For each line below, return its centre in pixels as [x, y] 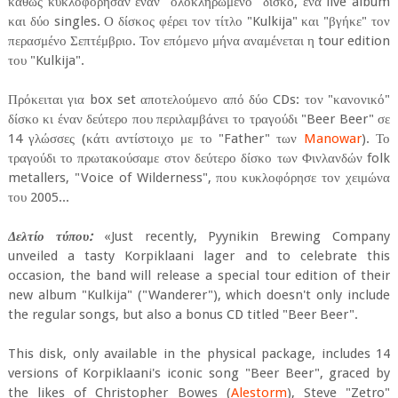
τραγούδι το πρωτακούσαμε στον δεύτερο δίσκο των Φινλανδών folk [199, 159]
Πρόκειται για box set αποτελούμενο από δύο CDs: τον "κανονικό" [199, 100]
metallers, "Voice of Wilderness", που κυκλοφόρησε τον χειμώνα [199, 178]
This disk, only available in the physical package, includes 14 [199, 354]
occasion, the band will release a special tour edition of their [199, 276]
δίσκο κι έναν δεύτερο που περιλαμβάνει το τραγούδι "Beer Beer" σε [199, 119]
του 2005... [38, 198]
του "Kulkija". [46, 61]
